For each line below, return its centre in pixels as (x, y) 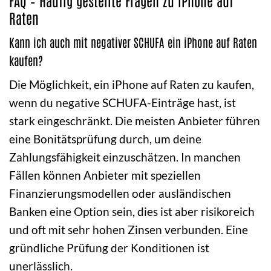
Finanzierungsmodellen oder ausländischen (120, 193)
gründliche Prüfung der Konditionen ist (109, 247)
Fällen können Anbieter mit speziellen (105, 175)
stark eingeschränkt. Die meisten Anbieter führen (135, 120)
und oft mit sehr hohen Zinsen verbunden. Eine (129, 229)
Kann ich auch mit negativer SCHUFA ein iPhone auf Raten (133, 42)
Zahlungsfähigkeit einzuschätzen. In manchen (125, 157)
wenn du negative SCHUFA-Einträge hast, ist (122, 102)
